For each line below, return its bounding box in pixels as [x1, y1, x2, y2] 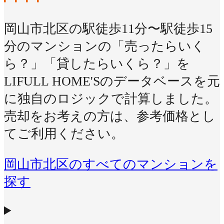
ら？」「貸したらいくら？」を [4, 56, 190, 71]
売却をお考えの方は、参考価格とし [4, 109, 215, 124]
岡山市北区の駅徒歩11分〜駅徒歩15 [4, 21, 212, 36]
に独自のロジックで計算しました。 [4, 91, 217, 106]
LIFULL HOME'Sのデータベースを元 [4, 74, 220, 89]
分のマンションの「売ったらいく [4, 39, 205, 54]
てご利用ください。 [4, 126, 124, 141]
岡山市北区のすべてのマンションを [4, 156, 217, 171]
